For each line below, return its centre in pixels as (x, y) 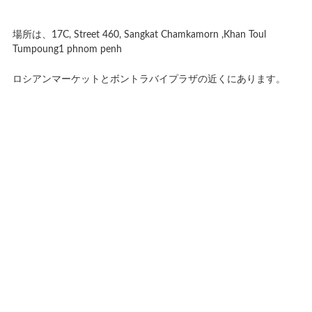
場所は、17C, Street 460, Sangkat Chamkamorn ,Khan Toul (139, 34)
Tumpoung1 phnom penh (67, 49)
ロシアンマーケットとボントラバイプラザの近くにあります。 (149, 80)
